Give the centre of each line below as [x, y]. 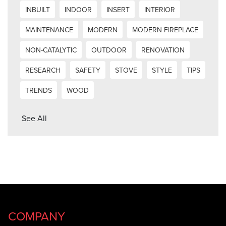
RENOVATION [163, 50]
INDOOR [78, 10]
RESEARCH [43, 70]
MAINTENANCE [49, 30]
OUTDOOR [109, 50]
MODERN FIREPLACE [165, 30]
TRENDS [39, 90]
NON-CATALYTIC [51, 50]
